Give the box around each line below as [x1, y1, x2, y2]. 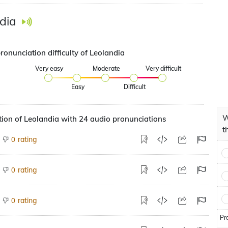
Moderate [92, 65, 120, 72]
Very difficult [145, 65, 181, 72]
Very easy [35, 65, 64, 72]
